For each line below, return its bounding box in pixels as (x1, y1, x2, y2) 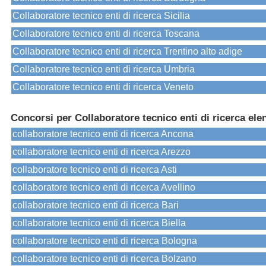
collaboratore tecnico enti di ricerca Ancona (12, 129, 194, 140)
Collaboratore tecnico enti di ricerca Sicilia (12, 11, 190, 21)
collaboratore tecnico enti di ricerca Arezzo (12, 147, 191, 157)
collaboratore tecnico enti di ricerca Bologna (12, 236, 197, 246)
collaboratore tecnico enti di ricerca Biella (12, 218, 186, 229)
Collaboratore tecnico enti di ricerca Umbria (12, 64, 195, 75)
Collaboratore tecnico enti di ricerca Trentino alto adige (12, 46, 242, 57)
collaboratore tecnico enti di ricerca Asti (12, 164, 177, 175)
